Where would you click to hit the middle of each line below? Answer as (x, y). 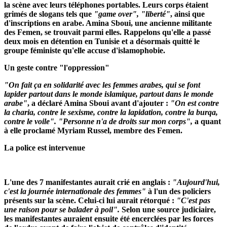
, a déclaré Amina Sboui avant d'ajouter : (99, 103)
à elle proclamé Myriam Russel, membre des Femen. (93, 131)
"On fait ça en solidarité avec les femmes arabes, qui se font (102, 85)
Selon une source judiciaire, (168, 210)
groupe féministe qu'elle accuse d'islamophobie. (85, 51)
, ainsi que (187, 14)
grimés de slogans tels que (49, 14)
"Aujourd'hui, (196, 182)
